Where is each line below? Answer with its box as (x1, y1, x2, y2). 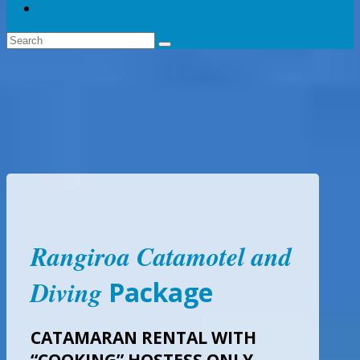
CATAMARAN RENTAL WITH (31, 325, 256, 349)
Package (108, 274, 213, 309)
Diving (31, 273, 102, 310)
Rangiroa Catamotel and (31, 237, 292, 274)
